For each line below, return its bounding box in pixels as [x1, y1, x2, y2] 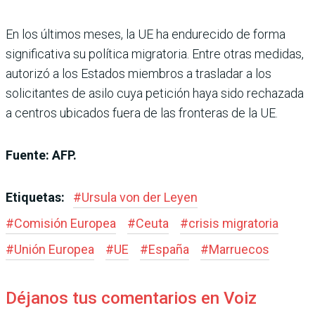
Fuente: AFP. [6, 147, 77, 162]
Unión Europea [14, 241, 94, 257]
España [148, 241, 189, 257]
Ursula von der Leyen [82, 189, 198, 205]
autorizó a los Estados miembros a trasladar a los [6, 65, 271, 81]
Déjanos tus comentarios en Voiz [6, 288, 257, 308]
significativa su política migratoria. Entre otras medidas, [6, 46, 304, 61]
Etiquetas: [6, 189, 67, 205]
